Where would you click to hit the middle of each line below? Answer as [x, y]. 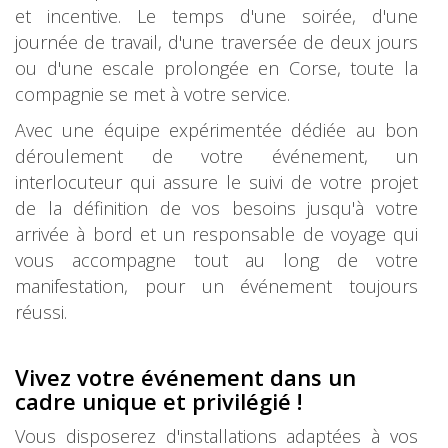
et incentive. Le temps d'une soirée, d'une [216, 16]
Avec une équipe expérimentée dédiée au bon [216, 130]
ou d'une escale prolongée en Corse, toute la [216, 68]
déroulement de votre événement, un [216, 156]
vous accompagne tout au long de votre [216, 260]
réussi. [41, 312]
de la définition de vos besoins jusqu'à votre [216, 208]
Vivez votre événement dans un [185, 377]
